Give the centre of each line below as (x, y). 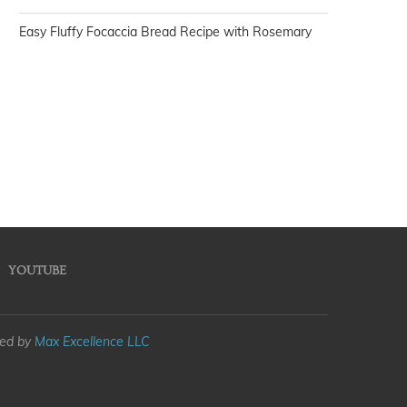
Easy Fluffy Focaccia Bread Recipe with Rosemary (165, 32)
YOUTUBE (37, 271)
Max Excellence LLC (92, 342)
